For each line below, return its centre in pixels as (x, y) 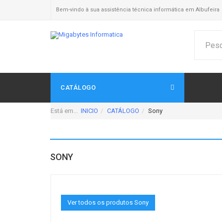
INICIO (89, 111)
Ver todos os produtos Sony (108, 202)
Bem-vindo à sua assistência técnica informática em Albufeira (138, 10)
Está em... (66, 111)
